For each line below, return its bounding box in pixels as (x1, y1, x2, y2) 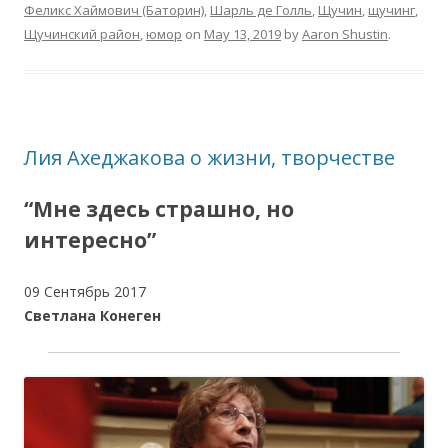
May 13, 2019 (204, 24, 281, 43)
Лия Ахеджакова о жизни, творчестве (24, 143, 395, 171)
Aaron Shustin (302, 24, 388, 43)
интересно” (24, 225, 156, 254)
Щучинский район (24, 24, 140, 43)
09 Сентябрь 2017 (24, 281, 150, 301)
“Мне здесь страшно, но (24, 194, 294, 223)
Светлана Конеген (24, 305, 161, 325)
